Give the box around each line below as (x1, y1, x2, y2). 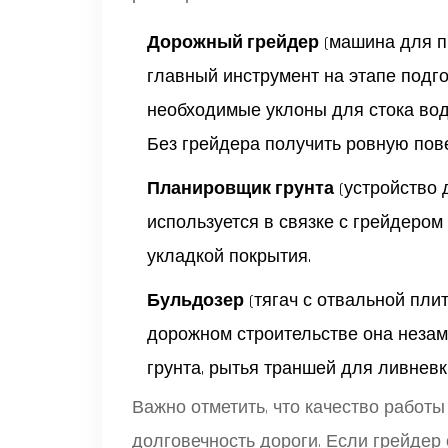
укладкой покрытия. (147, 244, 311, 268)
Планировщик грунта (147, 176, 334, 200)
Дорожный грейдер (147, 30, 319, 54)
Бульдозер (147, 288, 244, 312)
